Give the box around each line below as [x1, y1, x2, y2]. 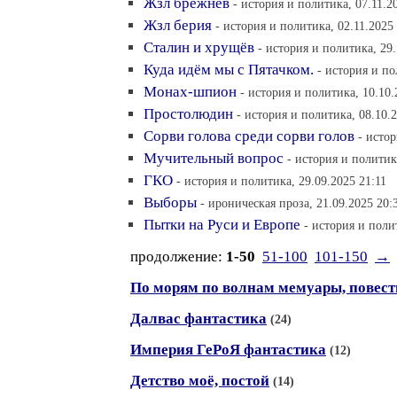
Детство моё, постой [130, 372, 269, 389]
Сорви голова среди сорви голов [144, 128, 354, 144]
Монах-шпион [144, 83, 237, 100]
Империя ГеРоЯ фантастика [130, 341, 326, 358]
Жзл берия [144, 17, 212, 34]
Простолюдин [144, 105, 233, 122]
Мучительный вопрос [144, 150, 284, 167]
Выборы [144, 194, 197, 211]
